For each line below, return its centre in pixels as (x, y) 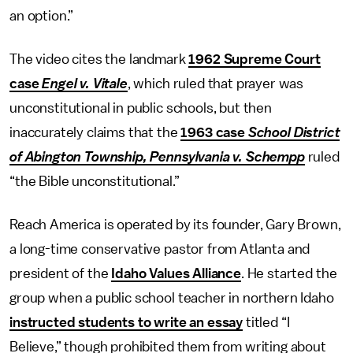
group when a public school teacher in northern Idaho (172, 298)
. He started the (289, 273)
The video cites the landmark (99, 59)
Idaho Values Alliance (176, 273)
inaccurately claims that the (95, 132)
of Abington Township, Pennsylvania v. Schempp (157, 157)
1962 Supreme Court (255, 59)
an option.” (43, 16)
